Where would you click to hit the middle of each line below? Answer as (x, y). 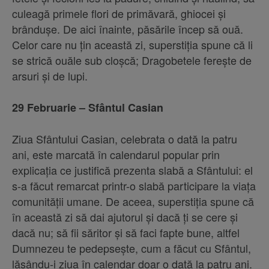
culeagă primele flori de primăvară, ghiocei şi (119, 14)
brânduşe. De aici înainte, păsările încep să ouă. (128, 29)
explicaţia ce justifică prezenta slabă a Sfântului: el (132, 170)
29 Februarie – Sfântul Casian (88, 108)
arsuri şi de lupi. (50, 76)
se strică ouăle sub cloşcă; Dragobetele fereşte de (132, 60)
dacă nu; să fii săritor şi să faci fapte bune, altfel (126, 233)
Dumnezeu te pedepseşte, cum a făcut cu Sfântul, (131, 248)
